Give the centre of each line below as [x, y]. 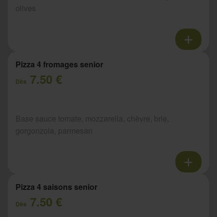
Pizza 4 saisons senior [56, 187]
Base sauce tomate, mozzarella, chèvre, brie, [92, 119]
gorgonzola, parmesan [54, 131]
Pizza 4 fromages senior [59, 64]
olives [26, 8]
